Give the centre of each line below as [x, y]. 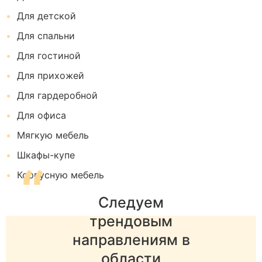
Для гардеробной [56, 95]
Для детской [45, 16]
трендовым [131, 221]
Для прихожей [49, 75]
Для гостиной [47, 56]
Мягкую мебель [51, 135]
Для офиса [40, 115]
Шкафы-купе [44, 155]
